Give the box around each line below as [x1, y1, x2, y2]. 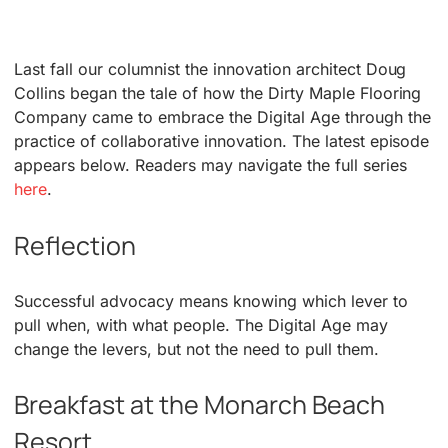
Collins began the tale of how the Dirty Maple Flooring [14, 83, 422, 104]
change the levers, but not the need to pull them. [14, 338, 379, 359]
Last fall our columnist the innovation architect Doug [14, 59, 407, 80]
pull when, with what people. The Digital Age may [14, 314, 388, 335]
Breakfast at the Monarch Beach [14, 386, 386, 422]
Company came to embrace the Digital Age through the [14, 107, 431, 128]
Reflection [14, 227, 137, 263]
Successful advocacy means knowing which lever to [14, 290, 408, 311]
